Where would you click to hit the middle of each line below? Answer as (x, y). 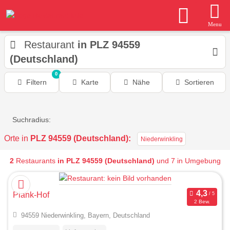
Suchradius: (32, 120)
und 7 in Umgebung (187, 161)
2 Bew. (202, 201)
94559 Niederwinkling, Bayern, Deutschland (85, 216)
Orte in (17, 138)
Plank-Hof (31, 195)
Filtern (37, 82)
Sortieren (199, 82)
